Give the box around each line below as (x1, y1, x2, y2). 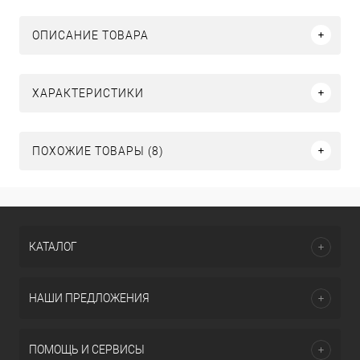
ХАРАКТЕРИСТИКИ (32, 86, 144, 100)
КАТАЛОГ (29, 240, 77, 253)
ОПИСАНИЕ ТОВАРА (32, 28, 149, 42)
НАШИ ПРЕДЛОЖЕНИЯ (29, 292, 149, 305)
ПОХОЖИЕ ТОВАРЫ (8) (32, 144, 164, 157)
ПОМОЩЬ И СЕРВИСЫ (29, 343, 145, 356)
